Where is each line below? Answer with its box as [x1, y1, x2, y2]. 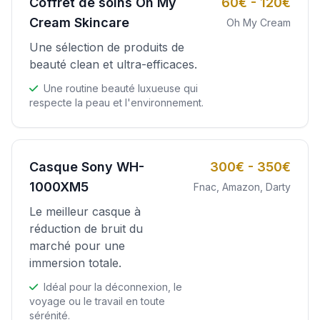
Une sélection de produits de [29, 40, 184, 54]
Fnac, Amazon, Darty [194, 181, 291, 193]
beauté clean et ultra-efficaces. [29, 57, 197, 71]
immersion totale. [29, 256, 121, 270]
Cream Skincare [29, 15, 129, 30]
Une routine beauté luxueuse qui [41, 82, 198, 94]
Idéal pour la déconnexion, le [41, 281, 182, 293]
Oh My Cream [226, 16, 291, 29]
